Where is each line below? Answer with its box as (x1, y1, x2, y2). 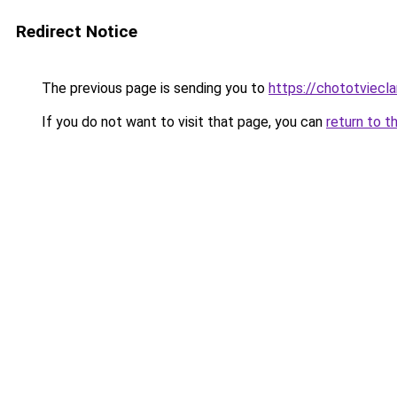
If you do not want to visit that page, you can (38, 113, 326, 130)
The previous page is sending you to (38, 80, 269, 97)
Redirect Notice (16, 21, 137, 42)
